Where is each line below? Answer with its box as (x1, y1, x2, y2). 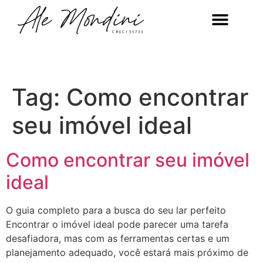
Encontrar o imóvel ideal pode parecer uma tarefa (6, 218, 228, 230)
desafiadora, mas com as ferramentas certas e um (6, 232, 230, 244)
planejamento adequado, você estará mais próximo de (6, 246, 248, 258)
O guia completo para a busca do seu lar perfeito (6, 204, 226, 216)
